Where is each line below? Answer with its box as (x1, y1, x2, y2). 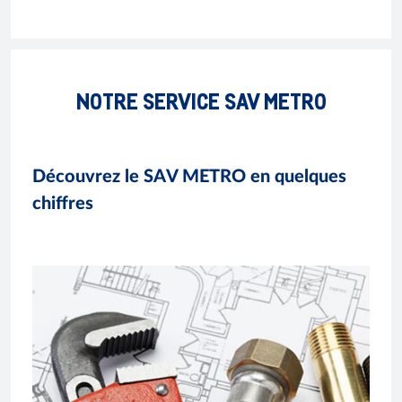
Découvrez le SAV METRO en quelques (32, 167, 346, 186)
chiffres (32, 194, 93, 213)
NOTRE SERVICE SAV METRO (75, 86, 327, 115)
